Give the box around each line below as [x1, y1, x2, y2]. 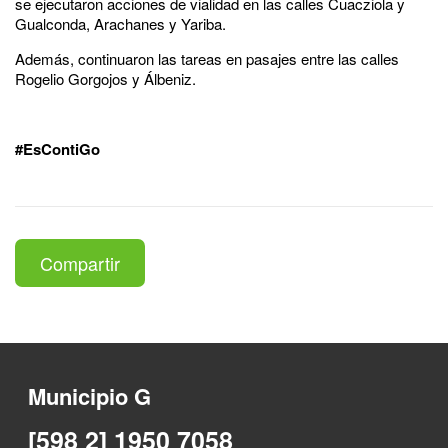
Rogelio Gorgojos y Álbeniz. [15, 67, 200, 89]
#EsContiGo [15, 137, 100, 160]
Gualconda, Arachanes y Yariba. [15, 12, 226, 34]
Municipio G [28, 379, 152, 412]
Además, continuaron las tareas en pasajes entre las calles [15, 47, 399, 69]
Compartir [40, 249, 120, 276]
